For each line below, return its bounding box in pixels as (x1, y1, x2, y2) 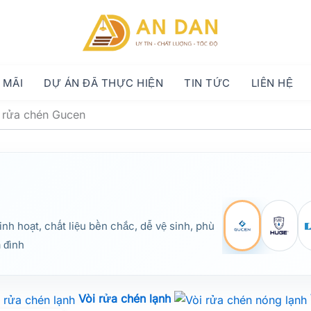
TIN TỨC (184, 76, 230, 90)
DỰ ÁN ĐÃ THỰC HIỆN (44, 76, 163, 90)
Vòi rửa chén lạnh (78, 292, 171, 306)
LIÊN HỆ (251, 76, 293, 90)
